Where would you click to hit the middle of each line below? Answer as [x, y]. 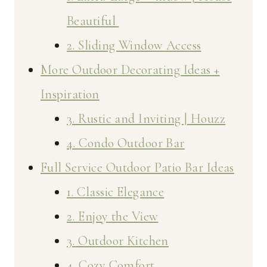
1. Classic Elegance [116, 192]
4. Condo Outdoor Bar [126, 143]
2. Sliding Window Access [134, 46]
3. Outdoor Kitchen [118, 241]
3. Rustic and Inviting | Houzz [146, 119]
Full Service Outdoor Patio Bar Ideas [137, 168]
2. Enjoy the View [113, 217]
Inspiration [70, 94]
